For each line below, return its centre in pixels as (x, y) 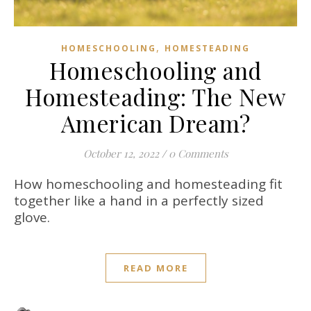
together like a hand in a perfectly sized (139, 201)
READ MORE (155, 268)
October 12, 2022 (121, 154)
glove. (32, 218)
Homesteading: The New (155, 97)
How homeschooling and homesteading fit (19, 184)
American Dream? (155, 123)
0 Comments (198, 154)
